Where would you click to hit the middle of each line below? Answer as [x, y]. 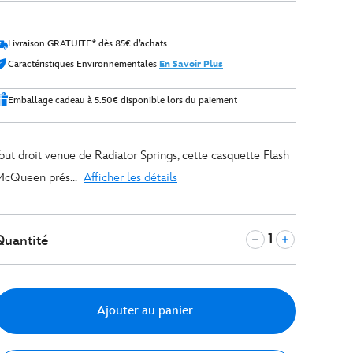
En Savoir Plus [191, 64]
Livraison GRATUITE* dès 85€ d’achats [87, 44]
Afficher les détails [130, 178]
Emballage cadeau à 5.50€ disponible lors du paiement [123, 100]
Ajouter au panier [145, 311]
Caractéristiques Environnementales [84, 64]
